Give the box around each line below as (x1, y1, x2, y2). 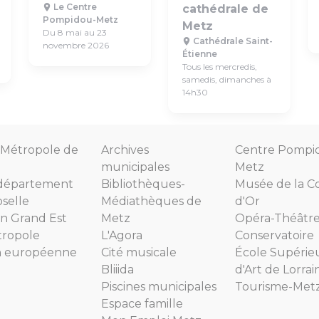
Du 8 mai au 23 (43, 27, 107, 38)
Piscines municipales (101, 280, 216, 293)
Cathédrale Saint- (191, 36, 273, 46)
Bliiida (101, 263, 134, 276)
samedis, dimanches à (182, 74, 271, 85)
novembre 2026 (43, 40, 109, 51)
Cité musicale (101, 246, 177, 259)
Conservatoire (235, 229, 314, 242)
